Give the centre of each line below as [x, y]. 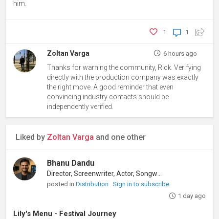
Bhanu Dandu [71, 163]
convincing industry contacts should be [108, 97]
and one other [120, 137]
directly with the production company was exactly [123, 77]
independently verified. [80, 106]
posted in [62, 184]
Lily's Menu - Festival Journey [65, 213]
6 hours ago [180, 53]
